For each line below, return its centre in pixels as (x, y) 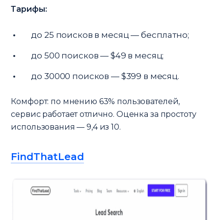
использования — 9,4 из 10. (66, 127)
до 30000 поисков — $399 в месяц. (105, 76)
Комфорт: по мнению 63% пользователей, (96, 101)
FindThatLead (47, 156)
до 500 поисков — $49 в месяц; (97, 55)
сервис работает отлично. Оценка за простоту (104, 114)
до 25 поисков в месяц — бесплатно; (110, 35)
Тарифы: (29, 9)
